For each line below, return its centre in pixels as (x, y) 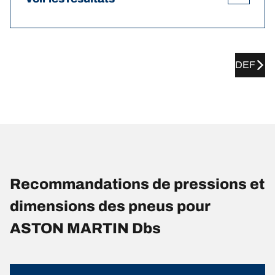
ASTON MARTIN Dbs (85, 229)
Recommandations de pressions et (137, 184)
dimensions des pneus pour (110, 207)
